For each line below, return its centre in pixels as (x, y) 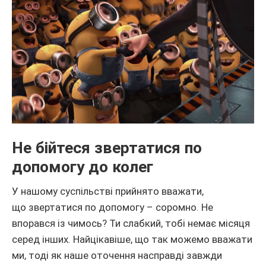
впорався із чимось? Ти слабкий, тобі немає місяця (131, 224)
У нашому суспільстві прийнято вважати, (108, 191)
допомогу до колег (83, 167)
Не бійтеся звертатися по (107, 148)
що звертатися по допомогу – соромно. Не (113, 208)
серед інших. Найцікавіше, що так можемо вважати (132, 240)
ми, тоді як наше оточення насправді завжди (117, 256)
